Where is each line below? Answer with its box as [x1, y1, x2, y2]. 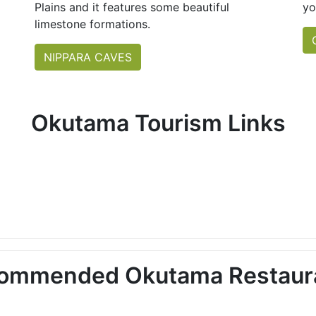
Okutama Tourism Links [30, 109, 286, 138]
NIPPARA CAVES [44, 50, 132, 65]
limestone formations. [35, 17, 150, 32]
